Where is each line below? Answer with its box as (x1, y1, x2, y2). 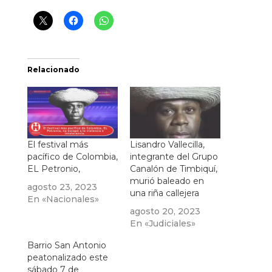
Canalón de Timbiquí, (129, 163, 217, 175)
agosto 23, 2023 (27, 182, 97, 193)
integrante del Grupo (129, 151, 218, 163)
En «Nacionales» (27, 194, 99, 205)
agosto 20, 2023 (129, 206, 200, 217)
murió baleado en (129, 175, 204, 187)
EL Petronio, (27, 163, 80, 175)
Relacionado (27, 65, 80, 74)
